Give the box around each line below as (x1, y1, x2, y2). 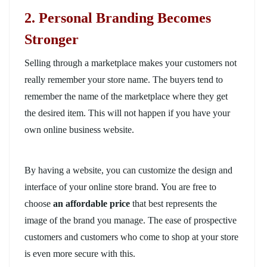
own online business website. (24, 124, 134, 135)
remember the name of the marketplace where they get (24, 91, 228, 101)
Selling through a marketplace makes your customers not (24, 57, 237, 68)
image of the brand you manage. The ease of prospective (24, 215, 237, 225)
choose (24, 198, 53, 209)
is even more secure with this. (24, 248, 135, 259)
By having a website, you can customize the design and (24, 164, 232, 175)
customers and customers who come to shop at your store (24, 231, 238, 242)
